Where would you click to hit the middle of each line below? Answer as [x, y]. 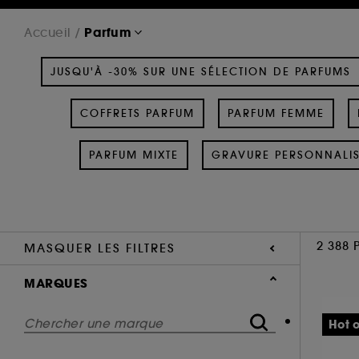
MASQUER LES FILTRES [100, 248]
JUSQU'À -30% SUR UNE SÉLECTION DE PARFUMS [201, 71]
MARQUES [56, 283]
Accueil [48, 32]
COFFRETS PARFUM [137, 113]
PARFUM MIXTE [133, 155]
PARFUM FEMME [276, 113]
